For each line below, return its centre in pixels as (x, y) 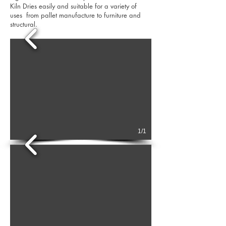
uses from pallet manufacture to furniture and (75, 15)
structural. (24, 24)
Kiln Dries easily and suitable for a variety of (73, 6)
